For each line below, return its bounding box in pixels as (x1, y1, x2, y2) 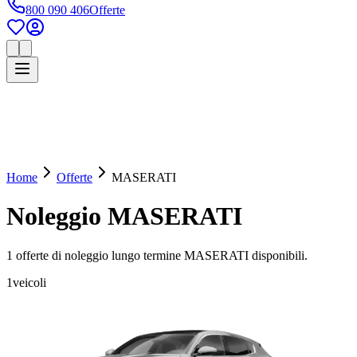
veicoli (13, 275, 46, 289)
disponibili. (249, 248, 308, 262)
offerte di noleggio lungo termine (13, 248, 184, 262)
